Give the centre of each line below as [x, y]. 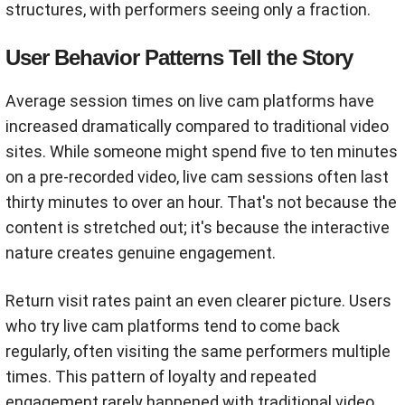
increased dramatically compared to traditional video [197, 126]
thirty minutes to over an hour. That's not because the [201, 202]
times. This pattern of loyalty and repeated [161, 376]
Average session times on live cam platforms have [190, 100]
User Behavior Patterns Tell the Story [179, 57]
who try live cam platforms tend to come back [173, 325]
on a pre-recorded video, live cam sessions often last [197, 176]
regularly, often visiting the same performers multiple [198, 351]
